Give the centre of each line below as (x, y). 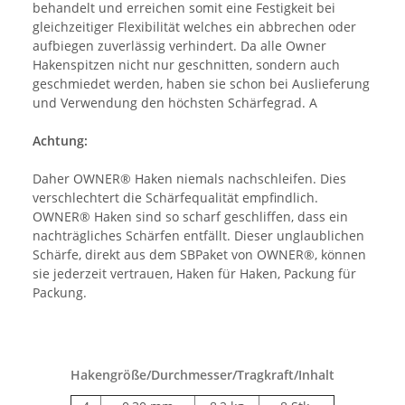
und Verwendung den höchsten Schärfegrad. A (175, 102)
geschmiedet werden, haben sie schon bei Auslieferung (201, 83)
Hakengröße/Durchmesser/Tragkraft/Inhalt (202, 374)
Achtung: (60, 140)
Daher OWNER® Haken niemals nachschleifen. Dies (189, 178)
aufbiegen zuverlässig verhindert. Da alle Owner (179, 45)
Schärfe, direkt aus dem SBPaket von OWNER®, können (199, 254)
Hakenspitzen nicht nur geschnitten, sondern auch (186, 64)
